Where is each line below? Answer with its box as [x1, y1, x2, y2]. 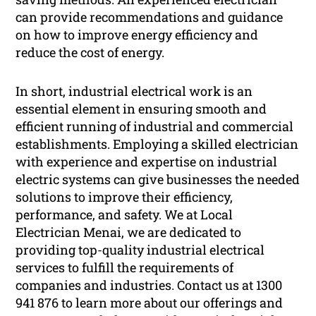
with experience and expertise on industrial [16, 153, 278, 171]
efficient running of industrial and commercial [16, 118, 294, 135]
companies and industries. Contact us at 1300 [16, 276, 283, 294]
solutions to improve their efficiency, [16, 188, 233, 206]
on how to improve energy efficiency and [16, 26, 259, 44]
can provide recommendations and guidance [16, 8, 284, 26]
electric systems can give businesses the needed [16, 171, 300, 188]
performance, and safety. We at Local [16, 206, 233, 224]
